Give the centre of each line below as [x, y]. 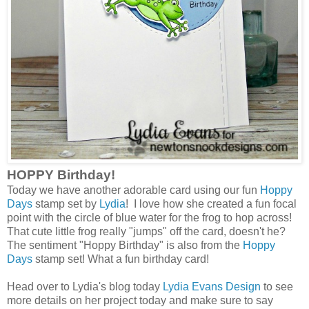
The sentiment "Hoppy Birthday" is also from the [125, 245]
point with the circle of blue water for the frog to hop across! [149, 217]
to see [277, 286]
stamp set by [66, 203]
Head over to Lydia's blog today [85, 286]
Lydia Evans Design [212, 286]
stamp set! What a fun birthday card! [121, 259]
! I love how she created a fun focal [211, 203]
